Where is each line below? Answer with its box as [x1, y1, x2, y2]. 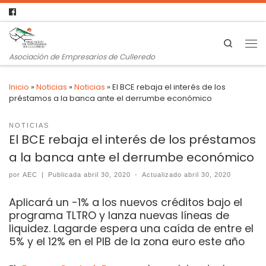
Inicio [9, 81, 29, 93]
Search [233, 37, 261, 49]
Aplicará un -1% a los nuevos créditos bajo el [9, 195, 242, 210]
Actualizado [142, 171, 185, 179]
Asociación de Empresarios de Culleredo [9, 52, 155, 62]
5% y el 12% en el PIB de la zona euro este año [9, 234, 245, 249]
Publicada [48, 171, 84, 179]
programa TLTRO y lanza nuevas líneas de [9, 208, 229, 223]
